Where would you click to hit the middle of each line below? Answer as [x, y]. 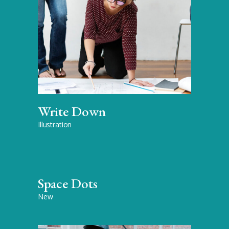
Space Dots [68, 183]
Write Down [72, 111]
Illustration [55, 124]
